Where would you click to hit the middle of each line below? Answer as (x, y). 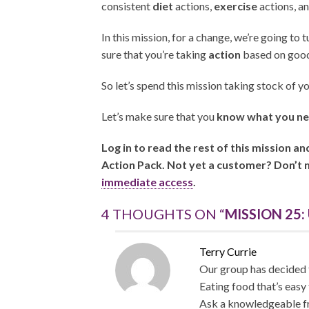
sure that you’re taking (155, 54)
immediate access (147, 182)
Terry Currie (228, 252)
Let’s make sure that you (159, 117)
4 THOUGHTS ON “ (163, 214)
